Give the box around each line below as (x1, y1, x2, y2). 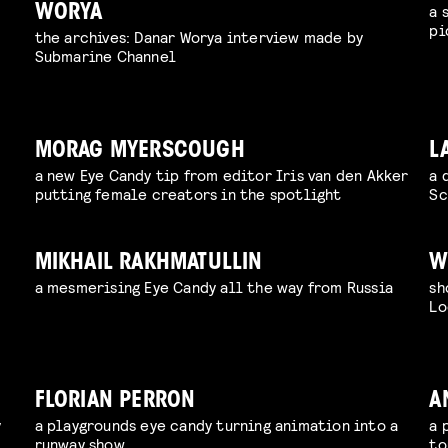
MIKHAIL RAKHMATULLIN (34, 252, 263, 276)
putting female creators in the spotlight (34, 184, 342, 204)
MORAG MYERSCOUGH (34, 140, 245, 164)
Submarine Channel (34, 46, 177, 66)
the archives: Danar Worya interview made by (34, 27, 364, 47)
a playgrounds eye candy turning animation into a (34, 415, 399, 435)
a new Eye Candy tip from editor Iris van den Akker (34, 165, 409, 185)
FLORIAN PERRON (34, 390, 196, 414)
